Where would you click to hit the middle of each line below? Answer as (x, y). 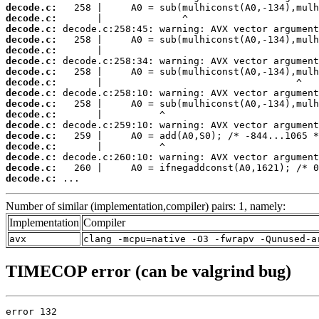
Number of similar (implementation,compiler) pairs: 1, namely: (146, 206)
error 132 (31, 312)
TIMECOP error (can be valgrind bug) (148, 272)
